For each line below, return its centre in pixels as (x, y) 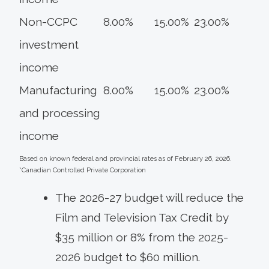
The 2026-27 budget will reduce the (150, 198)
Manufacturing (58, 90)
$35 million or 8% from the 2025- (142, 237)
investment (49, 45)
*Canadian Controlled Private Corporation (83, 171)
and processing (59, 113)
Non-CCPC (48, 22)
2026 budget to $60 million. (128, 257)
